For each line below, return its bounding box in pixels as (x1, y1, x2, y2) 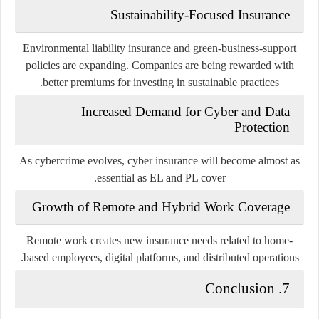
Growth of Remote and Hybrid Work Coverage (32, 199, 290, 214)
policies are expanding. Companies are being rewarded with (25, 58, 294, 71)
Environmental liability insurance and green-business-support (23, 41, 296, 54)
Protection (234, 119, 290, 135)
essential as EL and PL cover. (96, 171, 226, 184)
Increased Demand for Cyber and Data (81, 103, 290, 119)
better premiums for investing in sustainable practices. (43, 75, 279, 88)
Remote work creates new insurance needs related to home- (26, 234, 293, 246)
